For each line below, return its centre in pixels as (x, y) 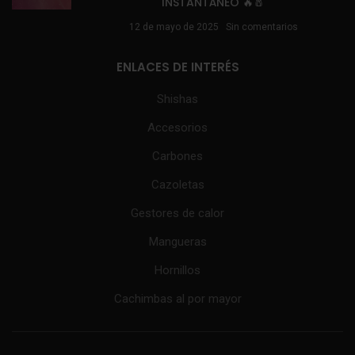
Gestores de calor (177, 214)
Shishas (177, 99)
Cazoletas (177, 185)
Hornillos (177, 271)
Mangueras (177, 242)
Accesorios (177, 128)
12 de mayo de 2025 (174, 27)
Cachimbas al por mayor (177, 299)
